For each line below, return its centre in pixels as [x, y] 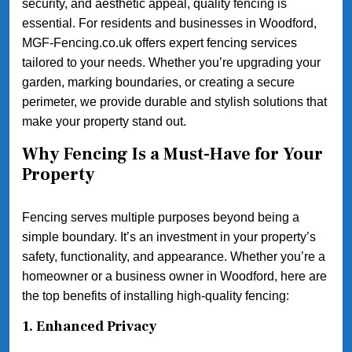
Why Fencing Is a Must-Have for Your [172, 154]
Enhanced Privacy [96, 327]
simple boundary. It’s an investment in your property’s [169, 237]
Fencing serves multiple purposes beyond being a [161, 218]
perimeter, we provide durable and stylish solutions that [174, 102]
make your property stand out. [104, 122]
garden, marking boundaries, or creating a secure [158, 82]
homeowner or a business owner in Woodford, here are [174, 277]
